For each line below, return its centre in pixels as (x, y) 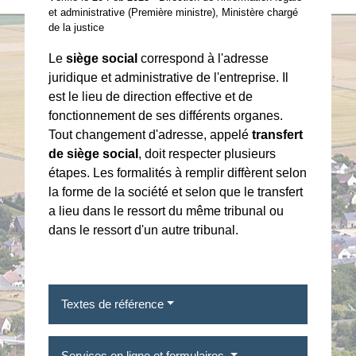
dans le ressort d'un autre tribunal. (144, 230)
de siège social (94, 153)
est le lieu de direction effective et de (151, 96)
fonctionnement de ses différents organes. (166, 115)
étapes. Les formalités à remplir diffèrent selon (178, 172)
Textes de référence (113, 304)
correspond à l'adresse (203, 58)
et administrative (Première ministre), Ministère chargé (174, 12)
